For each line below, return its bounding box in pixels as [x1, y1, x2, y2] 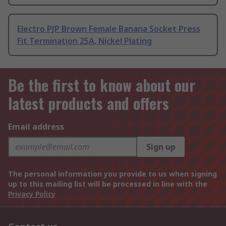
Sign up [146, 141, 176, 153]
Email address [8, 121, 64, 133]
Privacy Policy [8, 189, 55, 199]
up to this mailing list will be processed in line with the [8, 179, 207, 189]
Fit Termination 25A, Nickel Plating [17, 35, 152, 47]
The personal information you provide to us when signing [8, 169, 217, 179]
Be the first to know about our [8, 74, 195, 97]
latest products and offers [8, 92, 169, 115]
